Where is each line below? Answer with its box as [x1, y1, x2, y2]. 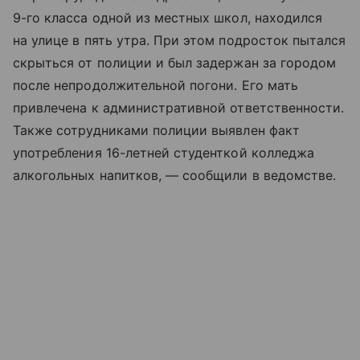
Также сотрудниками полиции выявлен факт [13, 122, 300, 138]
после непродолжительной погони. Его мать [13, 77, 298, 93]
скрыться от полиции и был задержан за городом [13, 55, 337, 71]
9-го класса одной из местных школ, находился [13, 10, 323, 26]
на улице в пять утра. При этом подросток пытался [13, 32, 346, 48]
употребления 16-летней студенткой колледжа [13, 145, 315, 161]
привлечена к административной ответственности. [13, 100, 345, 116]
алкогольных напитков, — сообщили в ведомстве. [13, 167, 337, 183]
